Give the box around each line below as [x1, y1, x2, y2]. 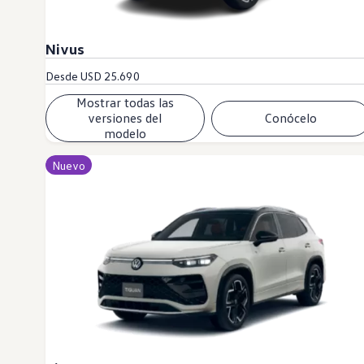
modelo [103, 125, 146, 142]
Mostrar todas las [76, 94, 174, 111]
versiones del [88, 110, 162, 127]
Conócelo [264, 110, 317, 127]
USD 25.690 [80, 69, 140, 84]
